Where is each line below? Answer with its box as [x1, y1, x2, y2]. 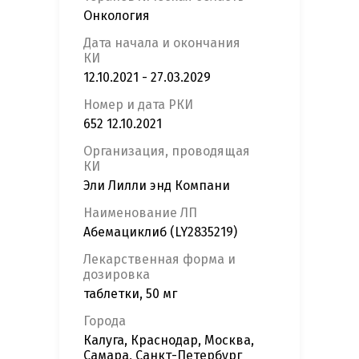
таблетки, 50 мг [83, 286, 177, 302]
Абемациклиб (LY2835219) [83, 224, 237, 240]
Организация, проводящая [83, 143, 250, 159]
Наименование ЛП [83, 205, 197, 221]
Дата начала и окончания [83, 35, 240, 51]
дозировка [83, 267, 150, 283]
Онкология [83, 8, 150, 24]
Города [83, 313, 126, 329]
